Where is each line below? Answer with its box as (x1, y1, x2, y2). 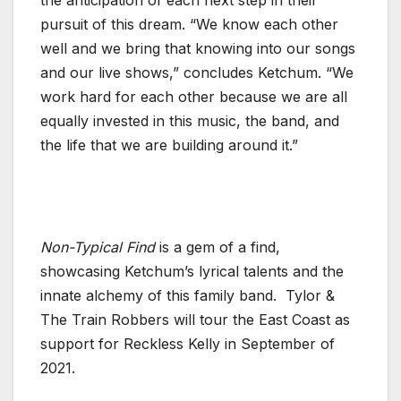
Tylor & (286, 286, 335, 304)
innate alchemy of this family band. (40, 286, 281, 304)
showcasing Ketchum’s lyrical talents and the (40, 261, 344, 280)
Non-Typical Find (40, 237, 155, 256)
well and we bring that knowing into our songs (40, 38, 355, 57)
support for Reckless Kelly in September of (40, 334, 335, 353)
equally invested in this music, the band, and (40, 111, 339, 130)
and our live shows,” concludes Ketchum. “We (40, 63, 354, 81)
